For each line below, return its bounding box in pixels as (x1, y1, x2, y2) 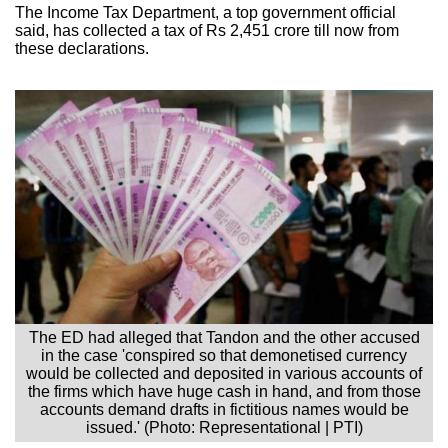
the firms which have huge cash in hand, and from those (27, 382, 421, 400)
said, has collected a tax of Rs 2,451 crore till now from (15, 21, 399, 39)
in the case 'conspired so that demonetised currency (41, 346, 407, 364)
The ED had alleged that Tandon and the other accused (28, 328, 420, 346)
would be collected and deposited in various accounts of (26, 364, 422, 382)
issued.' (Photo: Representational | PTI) (85, 418, 363, 436)
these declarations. (15, 39, 149, 57)
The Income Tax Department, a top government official (15, 3, 396, 21)
